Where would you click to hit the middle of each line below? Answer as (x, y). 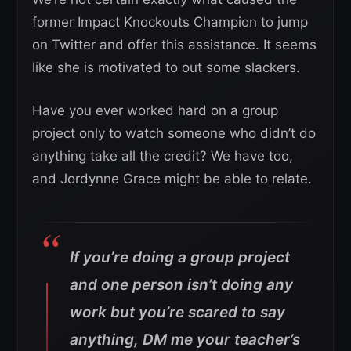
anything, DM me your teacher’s (185, 339)
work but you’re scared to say (177, 312)
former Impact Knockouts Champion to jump (170, 22)
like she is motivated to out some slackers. (166, 67)
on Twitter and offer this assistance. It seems (174, 44)
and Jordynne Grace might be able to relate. (172, 178)
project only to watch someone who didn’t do (174, 133)
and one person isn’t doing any (181, 284)
